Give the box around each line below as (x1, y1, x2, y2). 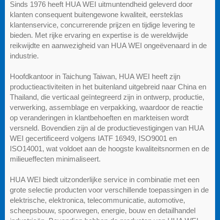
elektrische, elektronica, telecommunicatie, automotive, (10, 195, 185, 204)
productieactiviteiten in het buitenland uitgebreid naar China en (10, 82, 206, 91)
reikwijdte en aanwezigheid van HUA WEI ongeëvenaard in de (10, 41, 207, 50)
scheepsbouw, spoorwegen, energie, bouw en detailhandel (10, 206, 195, 215)
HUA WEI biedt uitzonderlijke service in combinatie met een (10, 175, 199, 184)
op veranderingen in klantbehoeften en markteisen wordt (10, 113, 189, 122)
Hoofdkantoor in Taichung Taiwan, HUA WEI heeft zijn (10, 72, 180, 81)
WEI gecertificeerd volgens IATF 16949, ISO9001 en (10, 134, 177, 142)
